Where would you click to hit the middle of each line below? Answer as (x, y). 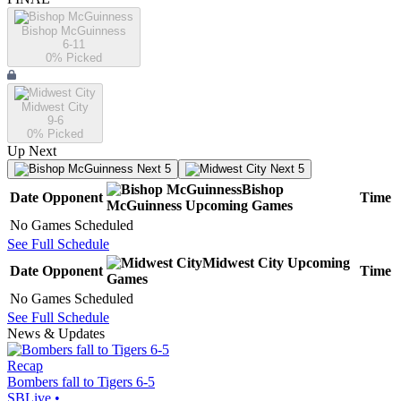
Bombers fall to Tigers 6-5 (81, 382)
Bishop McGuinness (74, 31)
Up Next (32, 151)
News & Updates (56, 334)
